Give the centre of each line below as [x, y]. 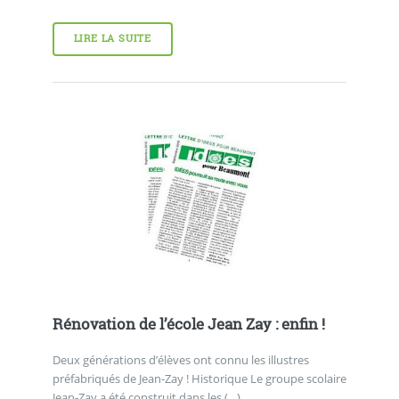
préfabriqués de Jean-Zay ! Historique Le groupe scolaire [199, 379]
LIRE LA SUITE [113, 39]
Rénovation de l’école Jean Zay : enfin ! [188, 325]
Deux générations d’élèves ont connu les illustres [180, 360]
